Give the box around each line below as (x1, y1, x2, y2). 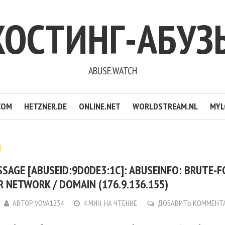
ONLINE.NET (79, 100, 121, 112)
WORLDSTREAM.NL (133, 100, 198, 112)
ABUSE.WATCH (88, 64, 137, 77)
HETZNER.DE (24, 100, 67, 112)
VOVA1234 (35, 198, 64, 208)
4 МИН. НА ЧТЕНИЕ (83, 198, 138, 208)
